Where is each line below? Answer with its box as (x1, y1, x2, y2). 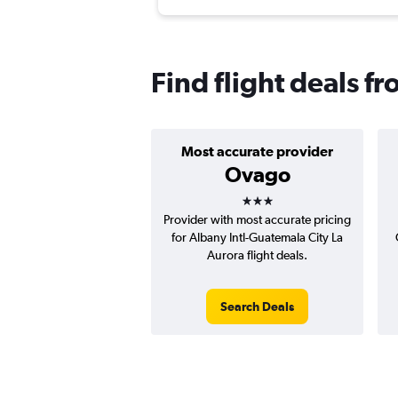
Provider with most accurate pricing (163, 212, 351, 227)
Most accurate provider (181, 143, 333, 160)
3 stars (240, 182, 306, 208)
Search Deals (220, 299, 294, 314)
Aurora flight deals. (207, 248, 307, 263)
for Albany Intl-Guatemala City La (171, 230, 343, 245)
